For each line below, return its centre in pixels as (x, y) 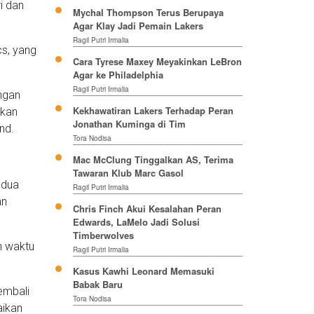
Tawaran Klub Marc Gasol (128, 173)
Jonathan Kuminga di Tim (129, 124)
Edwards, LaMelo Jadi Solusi (136, 222)
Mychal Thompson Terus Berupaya (148, 13)
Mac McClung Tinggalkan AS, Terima (153, 160)
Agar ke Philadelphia (118, 75)
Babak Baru (97, 285)
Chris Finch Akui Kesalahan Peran (147, 209)
